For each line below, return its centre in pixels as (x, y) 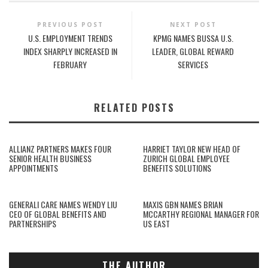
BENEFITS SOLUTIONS (177, 168)
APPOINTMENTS (33, 168)
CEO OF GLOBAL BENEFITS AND (58, 214)
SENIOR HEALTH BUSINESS (50, 158)
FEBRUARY (70, 64)
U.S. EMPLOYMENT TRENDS (70, 38)
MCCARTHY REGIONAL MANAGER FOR (201, 214)
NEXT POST (193, 25)
